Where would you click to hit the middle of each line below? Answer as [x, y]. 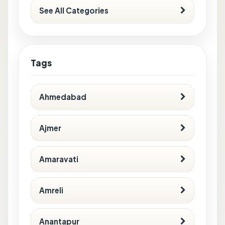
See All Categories [74, 10]
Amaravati [59, 159]
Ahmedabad [63, 96]
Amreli [51, 190]
